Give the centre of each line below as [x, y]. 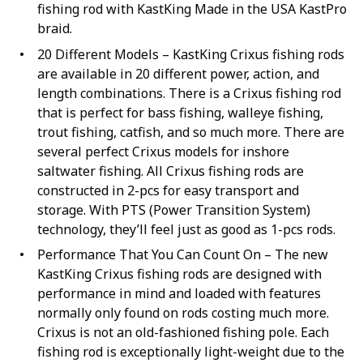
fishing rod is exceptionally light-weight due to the [190, 351]
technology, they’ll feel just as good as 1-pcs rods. [186, 229]
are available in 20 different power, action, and [178, 73]
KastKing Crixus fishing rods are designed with [179, 273]
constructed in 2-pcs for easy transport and [168, 190]
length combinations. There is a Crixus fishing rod [189, 93]
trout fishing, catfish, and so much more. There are [190, 132]
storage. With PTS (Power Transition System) [173, 209]
